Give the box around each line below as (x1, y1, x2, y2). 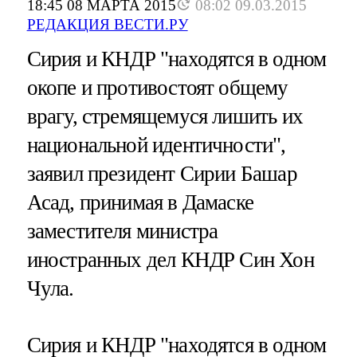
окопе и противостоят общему (26, 76, 288, 100)
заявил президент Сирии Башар (26, 162, 297, 186)
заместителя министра (26, 219, 218, 244)
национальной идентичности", (26, 133, 286, 158)
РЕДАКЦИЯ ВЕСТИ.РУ (26, 16, 188, 33)
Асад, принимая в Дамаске (26, 190, 254, 215)
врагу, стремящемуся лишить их (26, 104, 303, 129)
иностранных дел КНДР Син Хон (26, 248, 314, 273)
